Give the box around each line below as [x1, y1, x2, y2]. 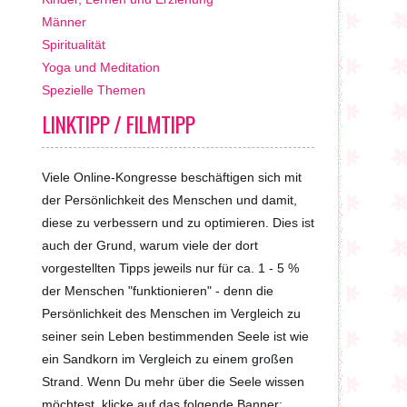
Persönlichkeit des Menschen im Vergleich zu [42, 306, 301, 321]
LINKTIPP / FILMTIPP [42, 107, 194, 140]
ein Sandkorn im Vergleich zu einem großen [42, 352, 293, 366]
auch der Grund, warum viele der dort [42, 238, 258, 253]
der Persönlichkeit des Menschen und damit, [42, 193, 297, 207]
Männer [42, 15, 86, 29]
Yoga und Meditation [42, 60, 160, 74]
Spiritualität [42, 37, 105, 52]
